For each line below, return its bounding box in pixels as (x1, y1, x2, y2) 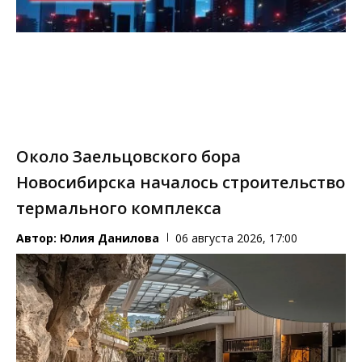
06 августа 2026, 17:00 (175, 229, 297, 246)
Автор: (16, 229, 60, 246)
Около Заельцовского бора (16, 145, 241, 167)
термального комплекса (16, 196, 221, 219)
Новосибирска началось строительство (16, 170, 345, 193)
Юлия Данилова (60, 229, 159, 246)
